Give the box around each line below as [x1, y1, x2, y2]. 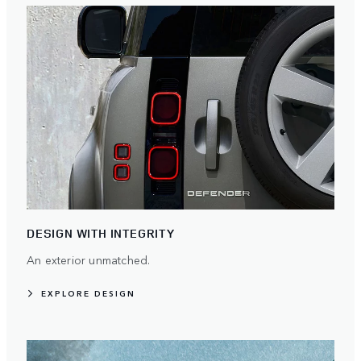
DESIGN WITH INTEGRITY [27, 224, 175, 242]
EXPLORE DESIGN [41, 287, 135, 299]
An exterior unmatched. [27, 251, 151, 268]
